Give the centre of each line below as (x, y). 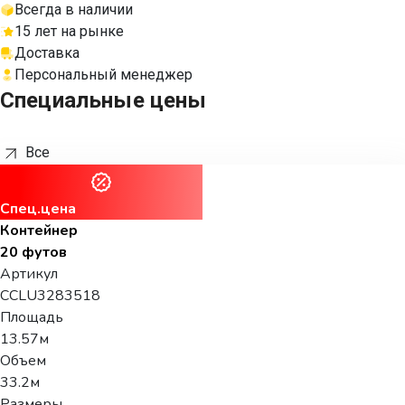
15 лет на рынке (69, 31)
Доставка (47, 52)
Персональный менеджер (104, 74)
